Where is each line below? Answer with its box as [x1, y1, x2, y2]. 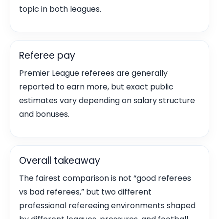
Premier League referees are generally [19, 67, 168, 79]
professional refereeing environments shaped [19, 200, 196, 211]
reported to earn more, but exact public [19, 81, 174, 92]
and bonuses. [19, 109, 69, 120]
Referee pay [19, 49, 75, 62]
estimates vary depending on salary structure [19, 95, 195, 106]
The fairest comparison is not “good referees [19, 173, 191, 184]
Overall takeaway [19, 154, 100, 167]
